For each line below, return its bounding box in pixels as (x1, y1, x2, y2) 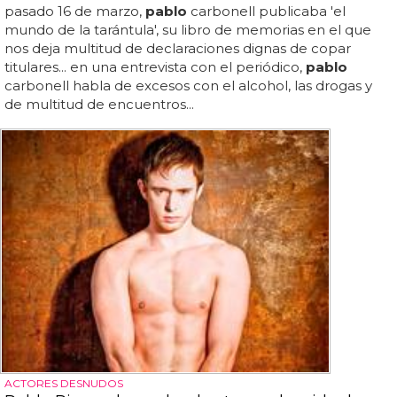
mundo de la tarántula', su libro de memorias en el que (4, 21, 371, 39)
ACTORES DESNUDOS (4, 376, 123, 390)
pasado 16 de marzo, (4, 3, 145, 20)
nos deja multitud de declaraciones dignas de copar (4, 40, 351, 58)
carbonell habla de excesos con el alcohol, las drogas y (4, 77, 372, 95)
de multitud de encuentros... (4, 96, 194, 113)
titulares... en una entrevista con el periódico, (4, 58, 306, 76)
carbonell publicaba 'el (187, 3, 346, 20)
